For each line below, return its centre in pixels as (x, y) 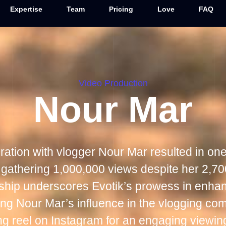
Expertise (26, 9)
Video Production (113, 83)
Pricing (121, 9)
